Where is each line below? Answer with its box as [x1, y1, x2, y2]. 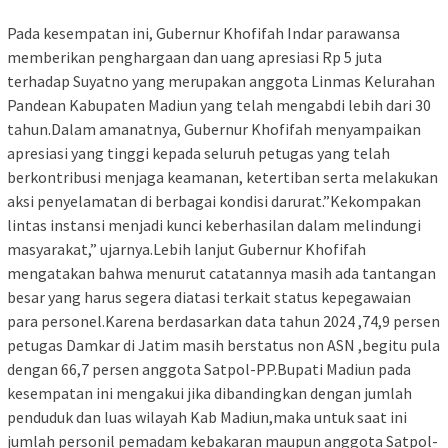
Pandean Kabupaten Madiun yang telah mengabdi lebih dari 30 [7, 94, 431, 115]
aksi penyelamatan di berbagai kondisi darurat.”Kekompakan [7, 190, 421, 211]
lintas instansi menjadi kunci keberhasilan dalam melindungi [7, 214, 421, 235]
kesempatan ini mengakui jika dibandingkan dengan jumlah [7, 382, 412, 403]
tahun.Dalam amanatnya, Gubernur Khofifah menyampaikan [7, 118, 421, 139]
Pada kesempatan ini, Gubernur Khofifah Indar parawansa [7, 22, 400, 43]
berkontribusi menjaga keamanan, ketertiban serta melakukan [7, 166, 438, 187]
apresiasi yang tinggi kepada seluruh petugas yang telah [7, 142, 390, 163]
